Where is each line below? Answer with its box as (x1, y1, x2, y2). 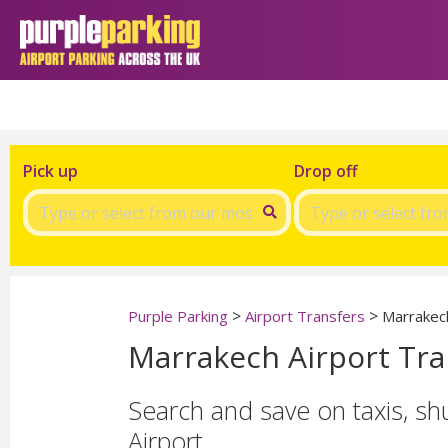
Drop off (293, 160, 358, 182)
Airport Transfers (245, 306, 365, 326)
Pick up (22, 160, 78, 182)
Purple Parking (128, 306, 228, 326)
